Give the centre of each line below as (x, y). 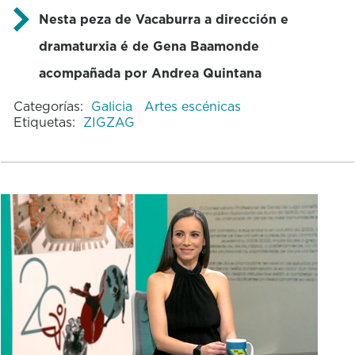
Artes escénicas (192, 106)
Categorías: (48, 106)
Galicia (113, 106)
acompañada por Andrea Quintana (150, 73)
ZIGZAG (109, 122)
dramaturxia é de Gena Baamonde (149, 46)
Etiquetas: (44, 122)
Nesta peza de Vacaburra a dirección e (163, 19)
